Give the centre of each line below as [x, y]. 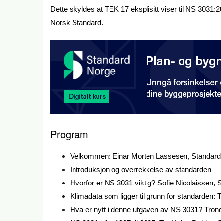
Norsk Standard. [77, 22]
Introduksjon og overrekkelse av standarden [141, 170]
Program [69, 134]
